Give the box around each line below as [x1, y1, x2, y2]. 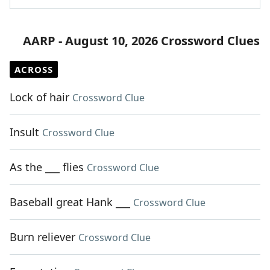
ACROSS [14, 63, 53, 76]
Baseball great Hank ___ [10, 195, 130, 210]
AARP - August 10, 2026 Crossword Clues [23, 33, 260, 49]
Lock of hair [10, 90, 69, 105]
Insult [10, 125, 39, 140]
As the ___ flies [10, 160, 84, 175]
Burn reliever [10, 230, 75, 245]
